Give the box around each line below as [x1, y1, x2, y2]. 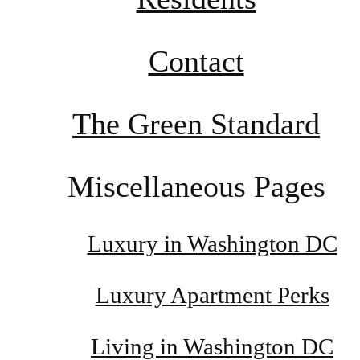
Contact [148, 44, 244, 79]
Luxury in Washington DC [87, 231, 337, 257]
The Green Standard [72, 107, 320, 141]
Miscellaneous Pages [67, 170, 325, 204]
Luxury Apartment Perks [95, 282, 329, 309]
